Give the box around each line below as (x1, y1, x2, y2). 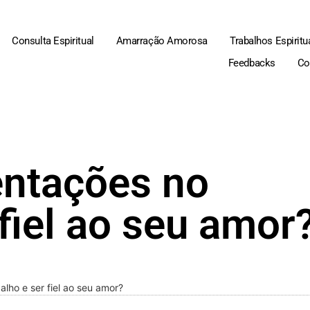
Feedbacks (228, 57, 275, 69)
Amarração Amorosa (116, 35, 208, 47)
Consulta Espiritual (12, 35, 94, 47)
